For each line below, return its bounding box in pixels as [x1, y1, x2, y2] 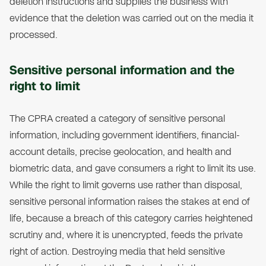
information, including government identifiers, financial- [9, 128, 240, 142]
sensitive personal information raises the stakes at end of [9, 195, 250, 209]
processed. [9, 28, 58, 42]
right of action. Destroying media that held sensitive [9, 245, 225, 259]
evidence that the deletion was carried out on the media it [9, 11, 254, 26]
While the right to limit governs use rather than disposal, [9, 178, 242, 192]
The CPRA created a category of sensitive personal [9, 112, 225, 126]
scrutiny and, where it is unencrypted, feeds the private [9, 228, 243, 242]
